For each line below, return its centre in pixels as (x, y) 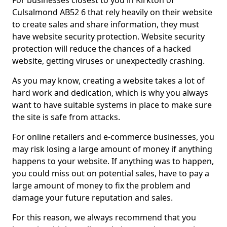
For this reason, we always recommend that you (104, 217)
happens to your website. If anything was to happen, (113, 161)
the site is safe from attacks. (67, 117)
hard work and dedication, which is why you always (110, 93)
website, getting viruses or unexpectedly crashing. (108, 61)
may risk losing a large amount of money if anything (112, 149)
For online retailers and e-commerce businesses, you (113, 137)
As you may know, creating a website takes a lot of (108, 81)
